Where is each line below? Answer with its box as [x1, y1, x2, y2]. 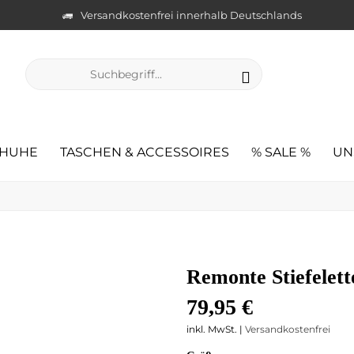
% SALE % [251, 145, 311, 160]
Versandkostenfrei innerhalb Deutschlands [81, 8, 302, 21]
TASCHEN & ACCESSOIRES [60, 145, 229, 160]
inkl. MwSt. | [186, 323, 245, 336]
